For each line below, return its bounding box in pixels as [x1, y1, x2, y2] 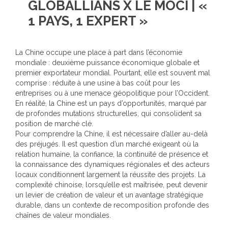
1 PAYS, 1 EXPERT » [28, 13, 148, 28]
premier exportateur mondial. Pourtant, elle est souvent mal [15, 69, 210, 77]
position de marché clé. [15, 120, 93, 128]
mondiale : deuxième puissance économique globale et [15, 59, 199, 67]
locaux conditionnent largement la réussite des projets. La [15, 170, 206, 179]
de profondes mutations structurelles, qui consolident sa [15, 109, 202, 118]
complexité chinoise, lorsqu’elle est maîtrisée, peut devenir [15, 181, 208, 189]
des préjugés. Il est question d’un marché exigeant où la [15, 140, 198, 148]
